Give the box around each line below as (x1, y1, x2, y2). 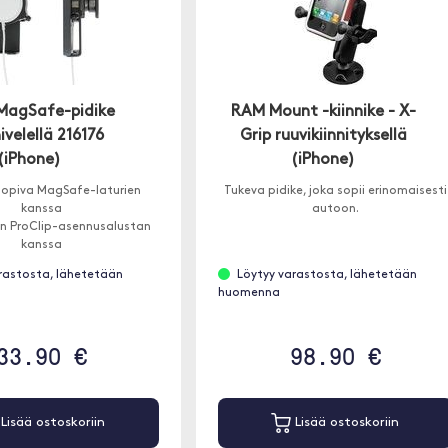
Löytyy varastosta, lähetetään (236, 269, 417, 282)
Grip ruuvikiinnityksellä (239, 128, 407, 145)
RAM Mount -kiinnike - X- (230, 104, 416, 121)
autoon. (311, 203, 359, 216)
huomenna (217, 287, 280, 300)
